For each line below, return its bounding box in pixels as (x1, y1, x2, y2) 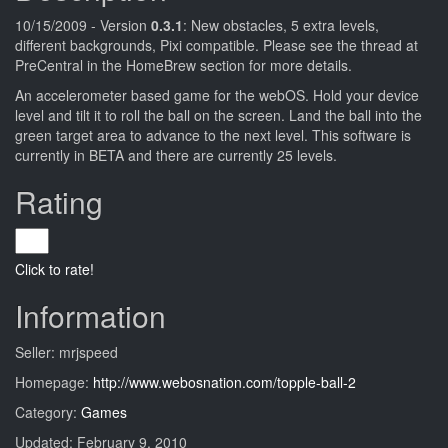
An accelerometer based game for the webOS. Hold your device (15, 85, 419, 105)
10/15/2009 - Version (15, 15, 151, 35)
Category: (15, 402, 81, 422)
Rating (15, 180, 103, 223)
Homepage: (15, 372, 93, 392)
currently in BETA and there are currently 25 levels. (15, 145, 337, 165)
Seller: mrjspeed (15, 342, 118, 362)
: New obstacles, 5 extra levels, (183, 15, 379, 35)
